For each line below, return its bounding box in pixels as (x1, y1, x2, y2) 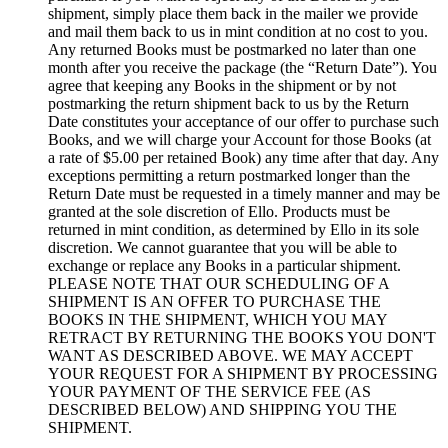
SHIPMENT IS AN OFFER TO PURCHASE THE (48, 292, 381, 310)
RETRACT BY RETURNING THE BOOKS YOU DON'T (48, 328, 436, 346)
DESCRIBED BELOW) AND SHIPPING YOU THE (48, 400, 397, 418)
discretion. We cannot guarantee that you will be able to (48, 238, 397, 256)
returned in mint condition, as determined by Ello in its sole (48, 220, 419, 238)
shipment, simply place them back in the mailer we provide (48, 4, 418, 22)
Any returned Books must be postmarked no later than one (48, 40, 416, 58)
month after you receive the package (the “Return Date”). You (48, 58, 437, 76)
